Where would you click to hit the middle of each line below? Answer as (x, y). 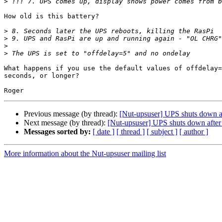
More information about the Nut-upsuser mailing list (85, 154)
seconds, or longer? (42, 76)
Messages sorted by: (57, 132)
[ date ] (104, 132)
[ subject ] (162, 132)
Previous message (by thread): (72, 114)
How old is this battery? (52, 16)
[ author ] (194, 132)
